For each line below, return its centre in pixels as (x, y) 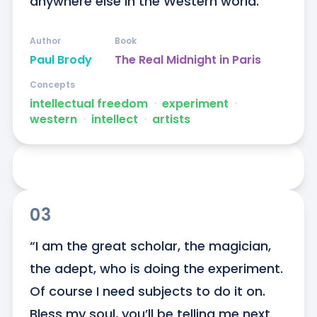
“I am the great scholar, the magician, (150, 246)
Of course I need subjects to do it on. (147, 292)
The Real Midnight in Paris (188, 60)
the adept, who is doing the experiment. (156, 269)
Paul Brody (60, 60)
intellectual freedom (88, 104)
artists (171, 120)
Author (45, 41)
